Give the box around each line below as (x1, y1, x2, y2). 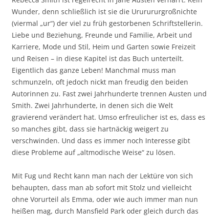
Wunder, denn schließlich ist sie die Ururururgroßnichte (12, 7, 197, 16)
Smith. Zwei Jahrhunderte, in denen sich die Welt (12, 101, 173, 110)
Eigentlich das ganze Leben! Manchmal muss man (12, 66, 176, 75)
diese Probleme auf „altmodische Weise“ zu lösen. (12, 148, 175, 157)
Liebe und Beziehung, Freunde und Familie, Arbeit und (12, 30, 192, 40)
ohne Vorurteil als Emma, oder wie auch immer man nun (12, 195, 198, 204)
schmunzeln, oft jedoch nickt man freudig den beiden (12, 77, 188, 87)
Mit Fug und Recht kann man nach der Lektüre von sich (12, 171, 193, 180)
